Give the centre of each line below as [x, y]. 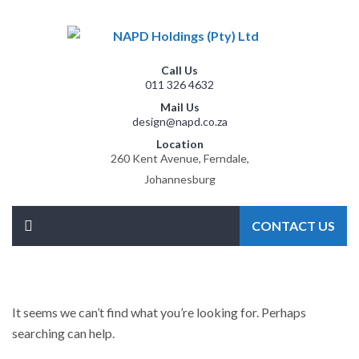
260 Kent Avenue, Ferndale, [179, 158]
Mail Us [179, 107]
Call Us [179, 70]
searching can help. [63, 333]
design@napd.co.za [179, 121]
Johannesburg [179, 179]
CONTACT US [293, 225]
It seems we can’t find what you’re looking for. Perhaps [159, 312]
